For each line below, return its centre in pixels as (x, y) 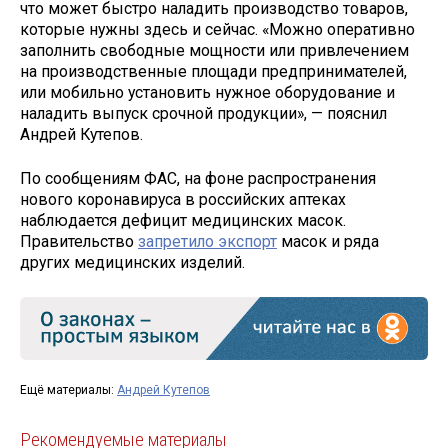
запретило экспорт (207, 242)
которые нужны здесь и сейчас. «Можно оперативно (217, 29)
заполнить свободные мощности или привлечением (214, 50)
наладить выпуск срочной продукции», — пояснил (203, 113)
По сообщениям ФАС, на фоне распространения (198, 179)
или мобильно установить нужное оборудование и (207, 92)
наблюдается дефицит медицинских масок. (183, 221)
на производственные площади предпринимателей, (213, 71)
